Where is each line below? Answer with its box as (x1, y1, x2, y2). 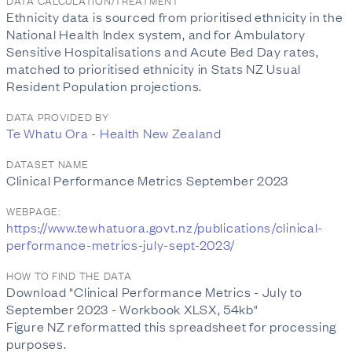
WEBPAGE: (6, 203, 60, 218)
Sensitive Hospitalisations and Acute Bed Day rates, (6, 42, 319, 60)
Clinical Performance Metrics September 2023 (6, 171, 288, 189)
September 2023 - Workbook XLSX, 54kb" (6, 300, 258, 317)
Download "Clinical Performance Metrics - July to (6, 283, 302, 300)
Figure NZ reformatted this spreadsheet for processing (6, 317, 337, 335)
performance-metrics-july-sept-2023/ (6, 236, 236, 253)
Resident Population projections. (6, 77, 203, 94)
